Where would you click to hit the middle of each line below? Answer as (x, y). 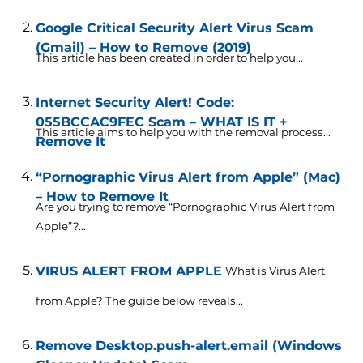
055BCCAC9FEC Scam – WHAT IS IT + (161, 122)
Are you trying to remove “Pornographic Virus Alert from (185, 206)
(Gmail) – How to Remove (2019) (143, 47)
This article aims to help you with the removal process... (183, 132)
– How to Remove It (102, 196)
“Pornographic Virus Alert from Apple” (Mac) (188, 177)
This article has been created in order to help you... (169, 57)
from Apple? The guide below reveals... (139, 300)
